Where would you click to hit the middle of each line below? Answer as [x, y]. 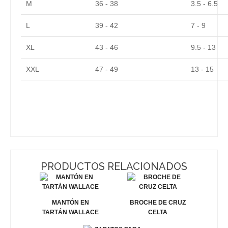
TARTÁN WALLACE [70, 212]
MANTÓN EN [70, 202]
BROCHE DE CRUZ [158, 202]
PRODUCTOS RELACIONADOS [114, 166]
